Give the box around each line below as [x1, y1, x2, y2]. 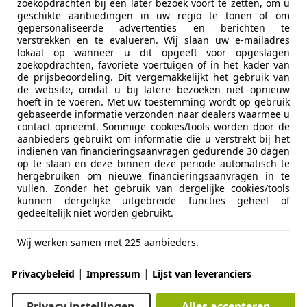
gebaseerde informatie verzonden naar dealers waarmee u [17, 107, 290, 121]
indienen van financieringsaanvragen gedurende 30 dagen [17, 144, 290, 158]
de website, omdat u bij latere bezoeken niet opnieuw [17, 82, 290, 96]
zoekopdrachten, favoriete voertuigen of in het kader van [17, 58, 290, 71]
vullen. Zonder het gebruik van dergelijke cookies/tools [17, 181, 290, 195]
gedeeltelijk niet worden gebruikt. [17, 206, 173, 219]
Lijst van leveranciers [152, 267, 251, 280]
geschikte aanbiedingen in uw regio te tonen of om [17, 8, 290, 22]
